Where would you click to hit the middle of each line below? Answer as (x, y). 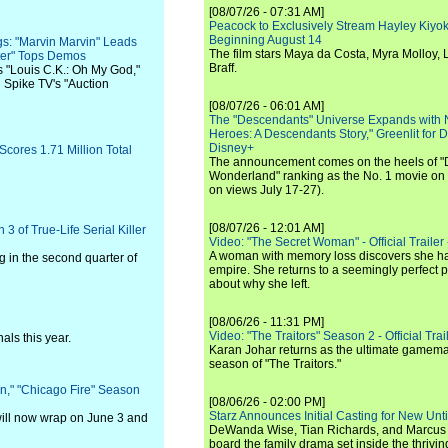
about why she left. (259, 284)
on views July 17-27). (266, 190)
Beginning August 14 (265, 40)
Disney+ (231, 148)
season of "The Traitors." (275, 364)
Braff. (223, 68)
